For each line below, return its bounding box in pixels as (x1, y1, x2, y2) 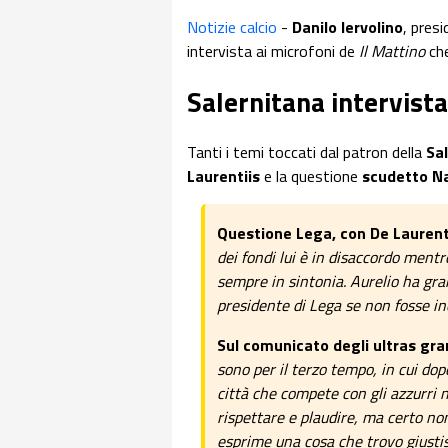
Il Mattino (359, 39, 429, 63)
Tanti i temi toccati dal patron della (187, 140, 426, 165)
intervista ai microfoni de (187, 39, 359, 63)
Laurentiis (187, 164, 264, 189)
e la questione (264, 164, 362, 189)
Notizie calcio (187, 15, 277, 39)
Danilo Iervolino (292, 15, 403, 39)
